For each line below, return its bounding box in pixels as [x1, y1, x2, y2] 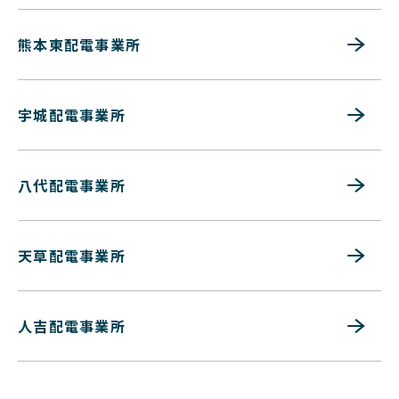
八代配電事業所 [18, 175, 126, 197]
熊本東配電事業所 [18, 34, 142, 56]
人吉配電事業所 [18, 315, 126, 338]
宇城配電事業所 [18, 104, 126, 126]
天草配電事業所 [18, 245, 126, 267]
